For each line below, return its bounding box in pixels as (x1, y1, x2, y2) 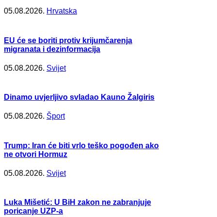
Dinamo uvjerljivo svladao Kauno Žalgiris (4, 93, 155, 102)
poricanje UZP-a (4, 207, 63, 216)
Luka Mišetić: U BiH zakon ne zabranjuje (4, 198, 151, 207)
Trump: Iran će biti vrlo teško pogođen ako (4, 141, 159, 150)
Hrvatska (46, 7, 77, 15)
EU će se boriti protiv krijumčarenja (4, 36, 132, 45)
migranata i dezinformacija (4, 45, 100, 53)
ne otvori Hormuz (4, 150, 67, 158)
